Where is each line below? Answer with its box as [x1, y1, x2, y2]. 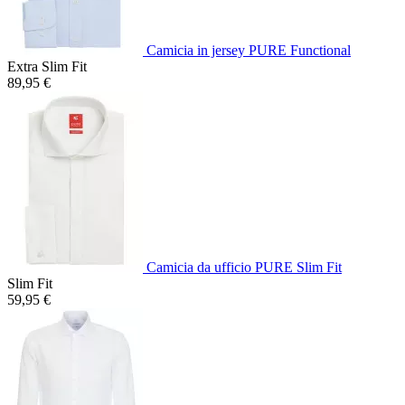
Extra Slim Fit [7, 58, 87, 74]
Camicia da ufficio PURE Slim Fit [146, 259, 342, 275]
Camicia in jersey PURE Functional [146, 42, 351, 58]
